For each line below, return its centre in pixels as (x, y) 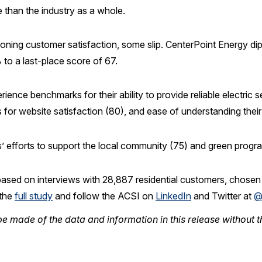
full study (34, 196)
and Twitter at (223, 196)
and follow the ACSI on (104, 196)
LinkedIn (173, 196)
